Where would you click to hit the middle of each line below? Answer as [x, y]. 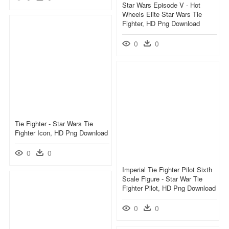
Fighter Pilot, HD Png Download [169, 188]
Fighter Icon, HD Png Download [61, 132]
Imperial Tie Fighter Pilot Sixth [167, 169]
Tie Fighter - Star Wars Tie [54, 123]
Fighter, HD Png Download [161, 23]
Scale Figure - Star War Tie [162, 178]
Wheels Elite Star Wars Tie [162, 14]
